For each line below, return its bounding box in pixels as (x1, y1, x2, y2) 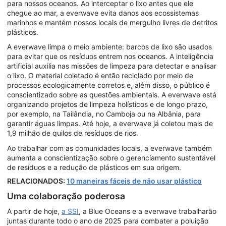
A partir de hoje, (7, 206, 62, 215)
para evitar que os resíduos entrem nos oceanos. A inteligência (7, 52, 213, 61)
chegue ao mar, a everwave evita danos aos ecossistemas (7, 8, 199, 17)
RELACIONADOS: (7, 177, 67, 186)
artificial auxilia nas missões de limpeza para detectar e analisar (7, 62, 216, 71)
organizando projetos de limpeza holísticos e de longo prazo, (7, 100, 208, 109)
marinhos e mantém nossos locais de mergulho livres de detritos (7, 18, 217, 27)
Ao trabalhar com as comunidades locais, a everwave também (7, 143, 212, 152)
